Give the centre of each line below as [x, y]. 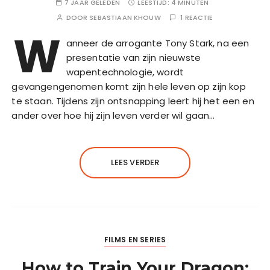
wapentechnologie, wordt [125, 72]
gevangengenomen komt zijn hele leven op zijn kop [129, 87]
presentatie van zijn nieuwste [133, 58]
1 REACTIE [197, 18]
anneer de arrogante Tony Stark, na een [158, 43]
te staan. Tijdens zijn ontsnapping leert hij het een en [133, 101]
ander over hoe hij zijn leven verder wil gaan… [113, 116]
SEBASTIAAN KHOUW [125, 18]
